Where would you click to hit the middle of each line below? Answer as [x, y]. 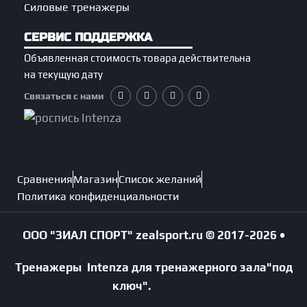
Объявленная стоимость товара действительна [137, 58]
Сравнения [45, 179]
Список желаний [160, 179]
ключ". [153, 285]
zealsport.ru [169, 235]
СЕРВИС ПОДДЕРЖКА [88, 37]
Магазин [96, 179]
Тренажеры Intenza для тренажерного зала [140, 267]
